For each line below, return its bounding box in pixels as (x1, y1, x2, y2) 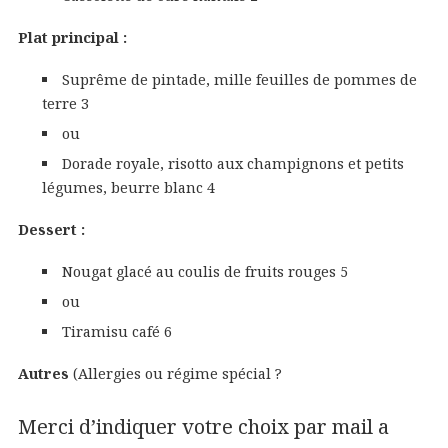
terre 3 (41, 94, 89, 114)
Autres (17, 364, 69, 384)
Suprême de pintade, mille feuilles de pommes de (62, 70, 418, 90)
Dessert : (17, 220, 85, 240)
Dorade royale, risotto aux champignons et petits (62, 154, 405, 174)
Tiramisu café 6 (62, 322, 173, 342)
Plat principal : (17, 28, 127, 48)
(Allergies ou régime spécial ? (68, 364, 282, 384)
